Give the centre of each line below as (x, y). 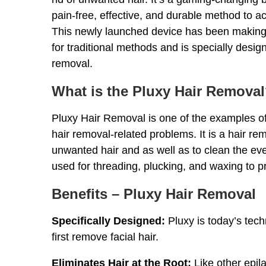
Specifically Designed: (108, 221)
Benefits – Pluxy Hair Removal (154, 194)
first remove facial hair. (105, 237)
